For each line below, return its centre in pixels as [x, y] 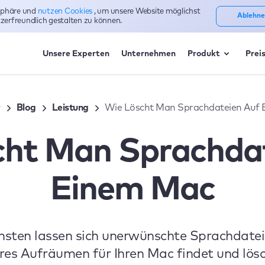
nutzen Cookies [66, 11]
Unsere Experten [76, 54]
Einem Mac [132, 190]
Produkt [204, 54]
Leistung [70, 108]
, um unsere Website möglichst [147, 11]
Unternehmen [148, 54]
